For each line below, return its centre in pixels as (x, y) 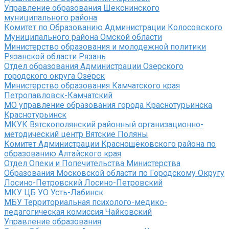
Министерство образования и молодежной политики (105, 47)
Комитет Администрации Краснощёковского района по (110, 144)
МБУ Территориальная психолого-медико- (86, 202)
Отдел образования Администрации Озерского (94, 66)
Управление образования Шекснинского (82, 8)
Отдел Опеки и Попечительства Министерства (92, 164)
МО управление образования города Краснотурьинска (108, 105)
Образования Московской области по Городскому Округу (114, 173)
